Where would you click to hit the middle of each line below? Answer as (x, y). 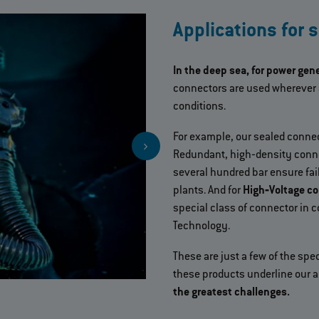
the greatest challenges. (231, 292)
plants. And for (208, 190)
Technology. (202, 226)
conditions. (199, 106)
